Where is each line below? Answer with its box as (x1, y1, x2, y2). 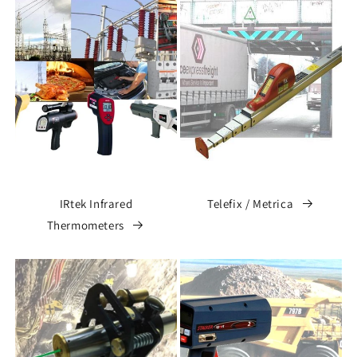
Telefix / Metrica (207, 195, 294, 211)
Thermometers (46, 217, 124, 233)
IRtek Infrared (59, 195, 133, 211)
